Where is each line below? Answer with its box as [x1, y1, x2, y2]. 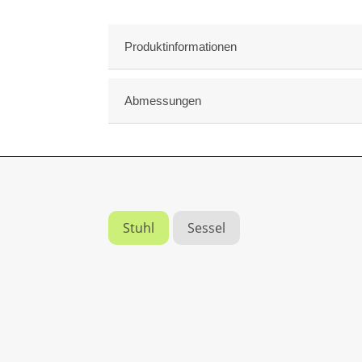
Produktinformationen [124, 40, 238, 54]
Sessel [187, 219, 226, 238]
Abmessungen [124, 94, 202, 108]
